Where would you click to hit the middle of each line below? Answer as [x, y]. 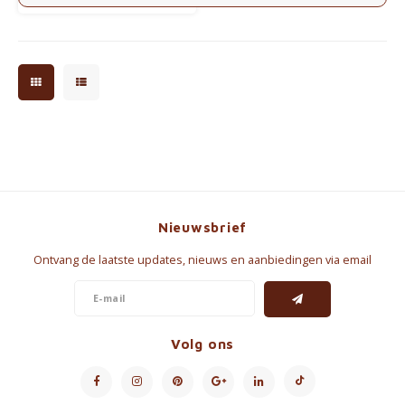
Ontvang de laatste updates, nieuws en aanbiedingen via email [202, 260]
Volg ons [202, 343]
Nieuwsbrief [202, 227]
